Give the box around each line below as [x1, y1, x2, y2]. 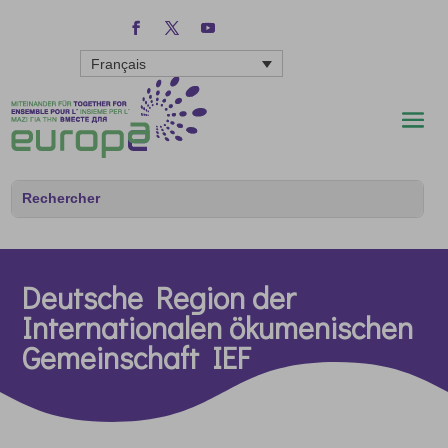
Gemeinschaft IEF [22, 337, 251, 377]
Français [91, 56, 146, 73]
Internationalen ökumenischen [22, 307, 414, 347]
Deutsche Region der [22, 277, 297, 317]
